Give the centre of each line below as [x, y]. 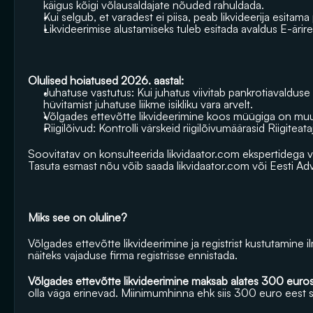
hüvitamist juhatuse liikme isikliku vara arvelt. [148, 104]
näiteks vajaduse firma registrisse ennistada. [133, 255]
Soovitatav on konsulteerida [97, 154]
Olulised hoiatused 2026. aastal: [107, 80]
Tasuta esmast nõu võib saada [102, 166]
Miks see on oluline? [78, 217]
